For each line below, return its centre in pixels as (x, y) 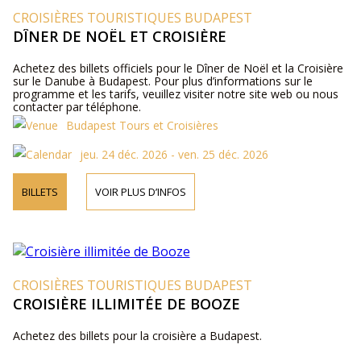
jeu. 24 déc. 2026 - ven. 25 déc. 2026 (174, 154)
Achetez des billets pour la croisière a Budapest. (137, 336)
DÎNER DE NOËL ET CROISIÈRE (119, 36)
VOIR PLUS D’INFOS (140, 192)
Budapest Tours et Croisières (142, 125)
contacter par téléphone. (77, 107)
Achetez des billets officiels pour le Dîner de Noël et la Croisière (178, 68)
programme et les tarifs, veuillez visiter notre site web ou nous (175, 94)
